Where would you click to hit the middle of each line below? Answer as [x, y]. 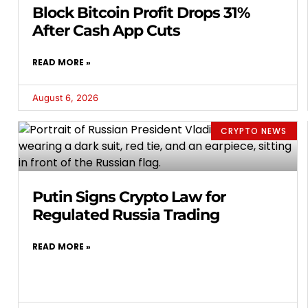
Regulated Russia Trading [126, 215]
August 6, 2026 [65, 98]
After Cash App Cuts [106, 31]
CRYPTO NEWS [254, 131]
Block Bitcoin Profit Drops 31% [141, 13]
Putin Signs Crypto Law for [129, 197]
